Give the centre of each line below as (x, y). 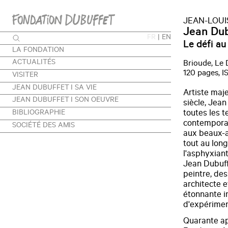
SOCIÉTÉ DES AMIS (44, 126)
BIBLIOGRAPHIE (39, 114)
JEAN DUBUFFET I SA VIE (55, 88)
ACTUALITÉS (34, 63)
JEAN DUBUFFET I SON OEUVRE (65, 101)
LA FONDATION (38, 51)
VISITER (25, 76)
